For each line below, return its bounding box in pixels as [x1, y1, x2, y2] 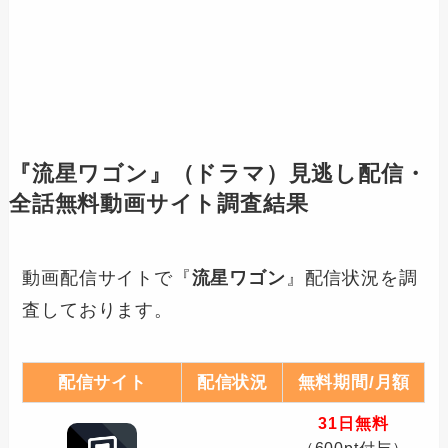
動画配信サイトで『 [22, 267, 192, 288]
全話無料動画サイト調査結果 [8, 191, 309, 216]
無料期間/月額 [297, 372, 411, 392]
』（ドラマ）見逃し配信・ [148, 161, 427, 186]
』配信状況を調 [285, 267, 418, 288]
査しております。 [22, 299, 173, 320]
